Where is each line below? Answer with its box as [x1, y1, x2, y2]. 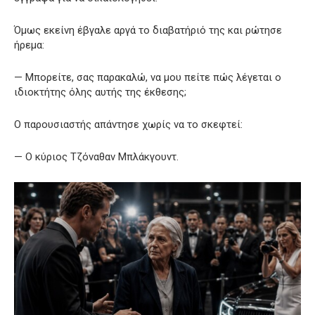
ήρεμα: [14, 38, 44, 51]
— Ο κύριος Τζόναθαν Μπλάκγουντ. [14, 150, 179, 163]
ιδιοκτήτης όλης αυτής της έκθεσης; [14, 85, 186, 98]
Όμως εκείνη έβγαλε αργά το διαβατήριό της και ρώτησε [14, 23, 282, 37]
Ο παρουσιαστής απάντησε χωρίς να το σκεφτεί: [14, 117, 243, 131]
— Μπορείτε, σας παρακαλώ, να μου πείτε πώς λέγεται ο [14, 70, 281, 84]
